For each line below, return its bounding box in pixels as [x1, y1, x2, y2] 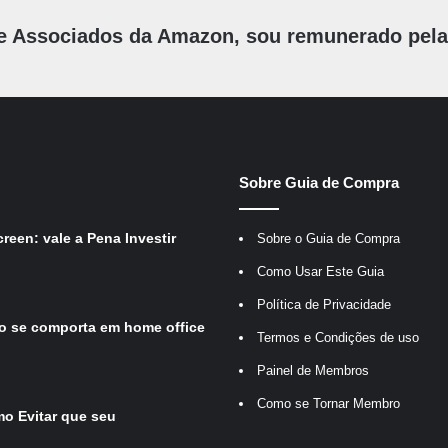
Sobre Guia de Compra [239, 174, 399, 192]
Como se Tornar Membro [257, 396, 400, 412]
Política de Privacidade [257, 297, 391, 313]
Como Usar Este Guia [257, 264, 384, 280]
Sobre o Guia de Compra [257, 231, 400, 247]
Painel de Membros [257, 363, 369, 379]
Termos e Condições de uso [257, 330, 419, 346]
